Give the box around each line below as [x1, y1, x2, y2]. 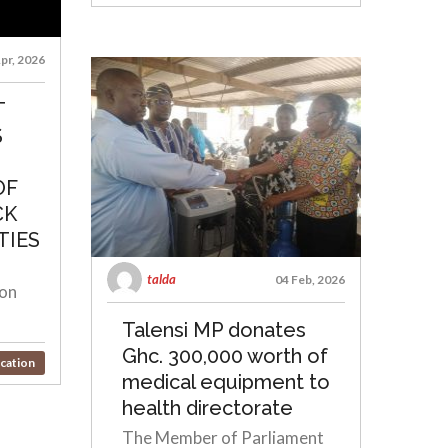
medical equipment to [122, 370, 330, 394]
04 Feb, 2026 [275, 272, 345, 287]
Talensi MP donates [122, 318, 306, 342]
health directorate [122, 396, 293, 420]
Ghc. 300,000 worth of [122, 344, 328, 368]
